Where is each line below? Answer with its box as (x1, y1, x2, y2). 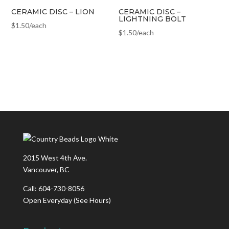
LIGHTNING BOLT (119, 14, 187, 24)
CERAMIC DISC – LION (11, 7, 95, 16)
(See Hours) (73, 195, 111, 204)
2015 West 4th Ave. (22, 153, 87, 162)
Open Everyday (22, 195, 74, 204)
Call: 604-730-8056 (22, 184, 84, 193)
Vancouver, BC (22, 165, 70, 174)
